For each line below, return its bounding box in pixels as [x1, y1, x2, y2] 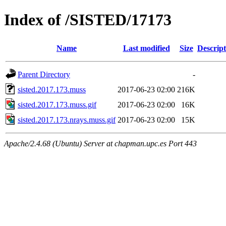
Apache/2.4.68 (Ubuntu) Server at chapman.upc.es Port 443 [4, 139, 197, 148]
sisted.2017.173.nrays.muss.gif [18, 115, 116, 124]
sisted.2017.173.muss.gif [18, 100, 96, 109]
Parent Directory [18, 70, 70, 79]
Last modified [123, 43, 170, 52]
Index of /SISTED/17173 [4, 11, 172, 29]
